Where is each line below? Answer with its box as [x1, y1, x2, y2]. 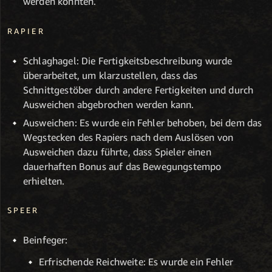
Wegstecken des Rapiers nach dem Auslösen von [23, 131, 234, 143]
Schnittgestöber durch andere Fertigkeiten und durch [23, 83, 254, 96]
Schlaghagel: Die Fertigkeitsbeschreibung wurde [23, 54, 233, 67]
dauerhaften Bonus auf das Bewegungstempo [23, 160, 222, 172]
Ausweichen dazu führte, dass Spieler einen [23, 145, 211, 158]
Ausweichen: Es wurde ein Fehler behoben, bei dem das [23, 116, 262, 129]
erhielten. [23, 174, 65, 187]
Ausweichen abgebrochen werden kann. [23, 98, 194, 110]
